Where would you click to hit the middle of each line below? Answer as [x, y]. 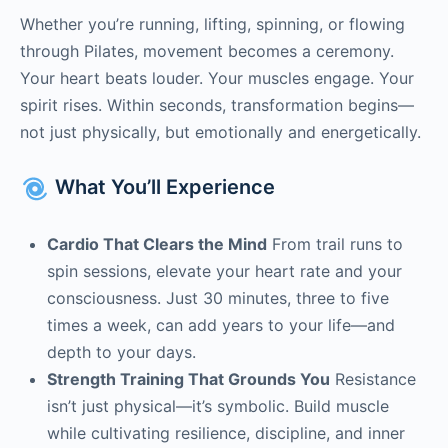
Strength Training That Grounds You [188, 378]
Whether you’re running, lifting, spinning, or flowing [212, 24]
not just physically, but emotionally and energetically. [220, 132]
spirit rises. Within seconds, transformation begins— [217, 105]
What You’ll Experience [162, 187]
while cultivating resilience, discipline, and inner [226, 432]
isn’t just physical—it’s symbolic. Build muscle [218, 405]
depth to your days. [121, 351]
